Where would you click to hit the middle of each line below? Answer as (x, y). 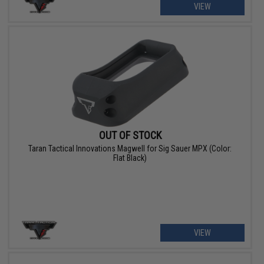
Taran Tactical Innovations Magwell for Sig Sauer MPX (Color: (130, 149)
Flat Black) (130, 158)
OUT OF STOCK (130, 136)
